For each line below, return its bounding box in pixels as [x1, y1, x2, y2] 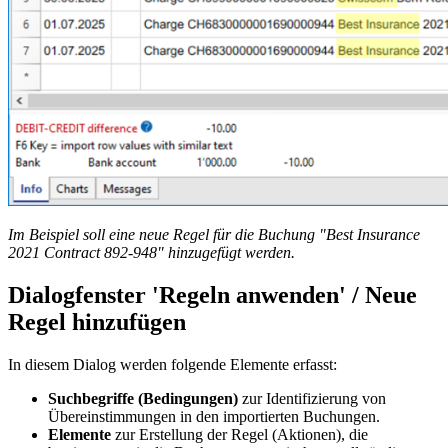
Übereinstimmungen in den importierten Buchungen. [48, 407, 380, 425]
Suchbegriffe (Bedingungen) [48, 389, 238, 407]
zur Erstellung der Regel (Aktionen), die [111, 425, 368, 443]
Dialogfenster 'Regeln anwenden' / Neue [8, 281, 417, 308]
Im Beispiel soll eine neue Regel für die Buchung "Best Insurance [8, 225, 420, 243]
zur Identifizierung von [238, 389, 386, 407]
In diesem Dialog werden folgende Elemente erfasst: [8, 355, 337, 373]
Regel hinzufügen [8, 308, 186, 335]
